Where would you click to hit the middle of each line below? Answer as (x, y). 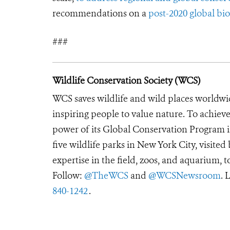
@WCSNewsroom (185, 176)
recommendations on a (100, 13)
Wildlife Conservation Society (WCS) (126, 81)
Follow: (68, 176)
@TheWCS (106, 176)
